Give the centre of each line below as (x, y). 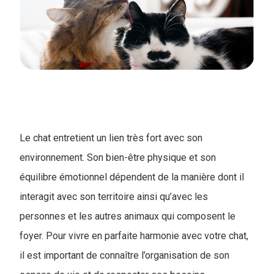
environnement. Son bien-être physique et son (118, 157)
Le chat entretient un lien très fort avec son (111, 138)
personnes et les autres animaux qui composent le (128, 216)
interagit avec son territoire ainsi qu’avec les (114, 197)
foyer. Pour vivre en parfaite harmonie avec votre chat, (134, 236)
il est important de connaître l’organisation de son (124, 255)
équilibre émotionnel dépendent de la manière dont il (132, 177)
